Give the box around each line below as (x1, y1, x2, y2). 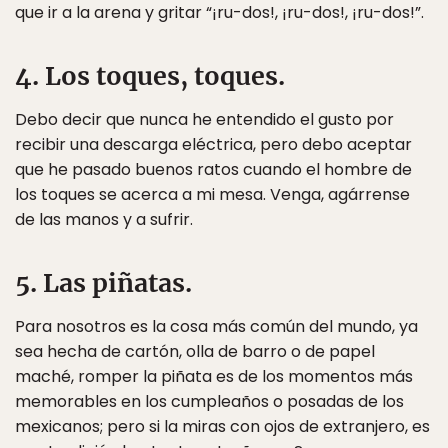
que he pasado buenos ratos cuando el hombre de (15, 158, 412, 181)
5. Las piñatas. (15, 267, 192, 299)
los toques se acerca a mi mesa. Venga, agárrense (15, 183, 410, 206)
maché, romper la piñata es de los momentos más (15, 365, 413, 388)
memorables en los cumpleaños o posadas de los (15, 390, 404, 413)
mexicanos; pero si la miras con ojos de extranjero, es (15, 415, 430, 438)
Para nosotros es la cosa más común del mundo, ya (15, 315, 418, 338)
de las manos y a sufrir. (15, 208, 193, 231)
